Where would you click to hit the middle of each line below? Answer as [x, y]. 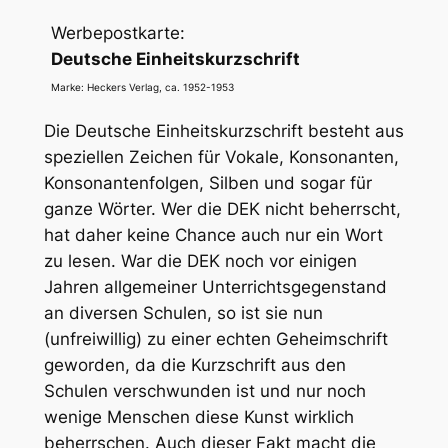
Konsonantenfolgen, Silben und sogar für [207, 183]
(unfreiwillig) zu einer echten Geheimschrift [215, 339]
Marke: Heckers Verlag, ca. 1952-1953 [142, 87]
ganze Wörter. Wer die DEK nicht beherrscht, [222, 209]
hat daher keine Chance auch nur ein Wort [213, 235]
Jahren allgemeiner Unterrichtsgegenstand [215, 287]
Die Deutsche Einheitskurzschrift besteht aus [223, 131]
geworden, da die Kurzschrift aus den [194, 365]
